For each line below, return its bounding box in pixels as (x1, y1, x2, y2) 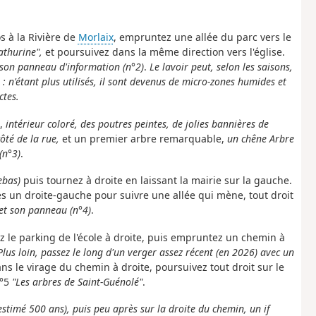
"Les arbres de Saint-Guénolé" (11, 274, 142, 288)
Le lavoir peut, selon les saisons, (149, 60, 293, 74)
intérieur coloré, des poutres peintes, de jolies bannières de (5, 116, 269, 130)
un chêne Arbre (226, 131, 294, 145)
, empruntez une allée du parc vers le (113, 30, 291, 44)
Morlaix (78, 30, 114, 44)
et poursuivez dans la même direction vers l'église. (42, 45, 285, 59)
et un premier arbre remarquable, (59, 131, 227, 145)
